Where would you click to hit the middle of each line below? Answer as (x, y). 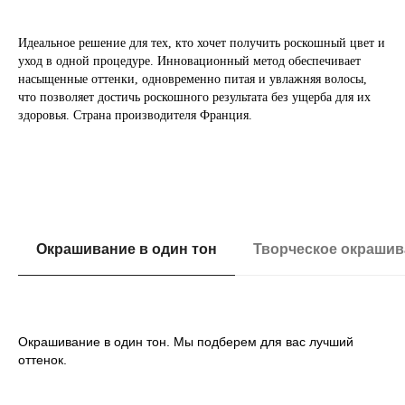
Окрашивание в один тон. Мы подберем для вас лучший (186, 341)
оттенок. (42, 359)
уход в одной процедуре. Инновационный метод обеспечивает (189, 61)
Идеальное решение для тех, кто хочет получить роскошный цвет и (202, 42)
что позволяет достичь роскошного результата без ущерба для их (194, 97)
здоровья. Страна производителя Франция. (135, 115)
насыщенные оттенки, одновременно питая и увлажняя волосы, (193, 79)
